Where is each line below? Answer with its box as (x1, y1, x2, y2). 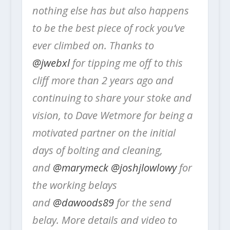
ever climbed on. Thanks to (32, 38, 154, 52)
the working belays (32, 178, 117, 192)
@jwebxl (32, 55, 70, 70)
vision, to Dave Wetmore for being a (32, 108, 193, 122)
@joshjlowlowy (110, 160, 177, 175)
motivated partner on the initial (32, 125, 176, 140)
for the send (113, 195, 171, 209)
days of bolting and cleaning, (32, 143, 163, 157)
